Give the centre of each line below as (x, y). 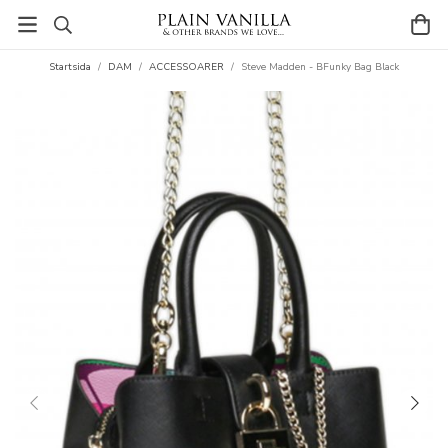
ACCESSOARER (186, 67)
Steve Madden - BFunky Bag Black (320, 67)
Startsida (70, 67)
